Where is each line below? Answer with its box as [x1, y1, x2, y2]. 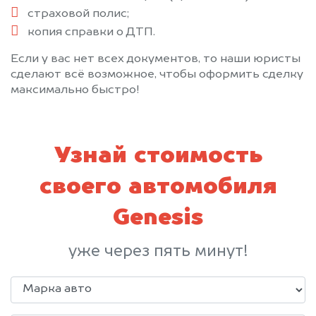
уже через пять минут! [68, 243, 248, 260]
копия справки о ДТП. [27, 26, 155, 38]
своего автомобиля [39, 176, 277, 199]
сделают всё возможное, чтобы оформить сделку [11, 68, 303, 80]
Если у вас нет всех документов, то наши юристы [11, 53, 300, 65]
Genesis [113, 207, 203, 230]
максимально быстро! [11, 84, 140, 96]
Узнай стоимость [54, 145, 262, 168]
